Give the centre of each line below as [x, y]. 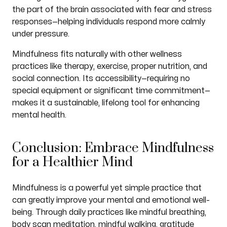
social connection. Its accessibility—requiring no [101, 79]
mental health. [39, 115]
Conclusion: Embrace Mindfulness [113, 148]
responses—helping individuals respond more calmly [108, 22]
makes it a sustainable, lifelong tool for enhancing [106, 103]
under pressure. [41, 34]
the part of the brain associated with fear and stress [112, 10]
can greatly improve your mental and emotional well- [111, 200]
